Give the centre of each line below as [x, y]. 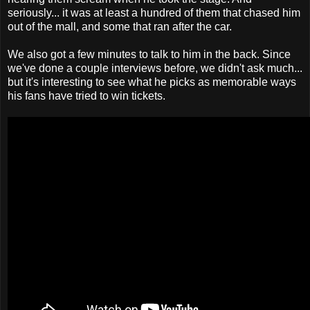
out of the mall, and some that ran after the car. [120, 26]
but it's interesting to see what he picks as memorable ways [152, 82]
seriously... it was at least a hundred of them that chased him [154, 12]
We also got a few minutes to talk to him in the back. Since [149, 54]
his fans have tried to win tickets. [86, 95]
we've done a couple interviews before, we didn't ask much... [155, 68]
